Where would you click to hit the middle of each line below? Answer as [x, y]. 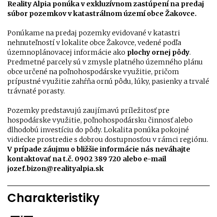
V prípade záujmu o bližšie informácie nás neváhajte [99, 149]
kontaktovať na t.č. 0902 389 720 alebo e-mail [87, 159]
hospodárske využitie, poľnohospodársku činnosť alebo [100, 120]
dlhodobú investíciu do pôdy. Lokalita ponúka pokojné [98, 130]
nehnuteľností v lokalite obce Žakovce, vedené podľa [94, 43]
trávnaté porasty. [36, 91]
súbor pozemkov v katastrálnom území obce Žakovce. [102, 14]
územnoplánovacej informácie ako [67, 53]
